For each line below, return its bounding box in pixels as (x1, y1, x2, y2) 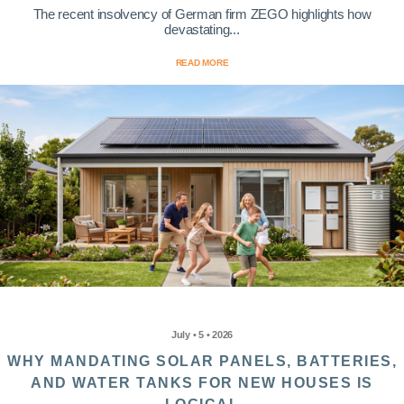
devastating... (164, 22, 240, 38)
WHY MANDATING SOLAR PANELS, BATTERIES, (7, 353, 397, 370)
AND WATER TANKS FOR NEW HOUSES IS (31, 375, 373, 391)
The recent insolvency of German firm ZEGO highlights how (32, 6, 372, 23)
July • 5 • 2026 (171, 329, 233, 341)
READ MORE (175, 58, 229, 69)
